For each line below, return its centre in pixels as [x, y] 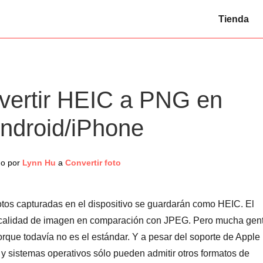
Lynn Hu [39, 163]
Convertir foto [93, 163]
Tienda [234, 19]
